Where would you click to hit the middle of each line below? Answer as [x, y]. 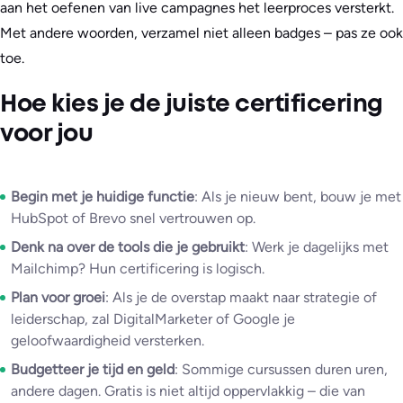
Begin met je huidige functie [103, 197]
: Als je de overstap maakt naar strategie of [241, 298]
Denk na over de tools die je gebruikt [128, 247]
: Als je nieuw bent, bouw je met [298, 197]
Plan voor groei [58, 298]
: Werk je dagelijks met [317, 247]
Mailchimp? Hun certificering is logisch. [138, 269]
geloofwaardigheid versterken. [107, 341]
